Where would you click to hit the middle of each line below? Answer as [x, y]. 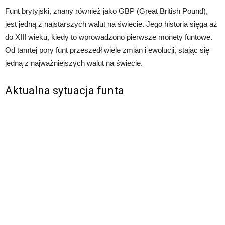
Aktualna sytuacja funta [65, 91]
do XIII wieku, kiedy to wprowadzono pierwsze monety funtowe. [109, 37]
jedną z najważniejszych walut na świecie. [74, 63]
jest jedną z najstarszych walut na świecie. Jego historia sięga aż [111, 24]
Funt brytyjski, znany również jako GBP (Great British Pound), [106, 11]
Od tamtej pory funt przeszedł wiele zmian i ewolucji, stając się [107, 50]
